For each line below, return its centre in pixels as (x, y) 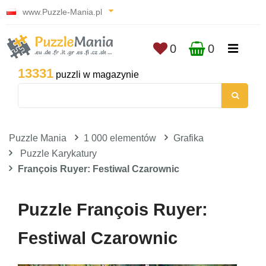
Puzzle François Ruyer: (113, 210)
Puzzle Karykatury (58, 153)
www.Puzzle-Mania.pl (62, 12)
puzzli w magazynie (96, 75)
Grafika (189, 138)
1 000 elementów (120, 138)
